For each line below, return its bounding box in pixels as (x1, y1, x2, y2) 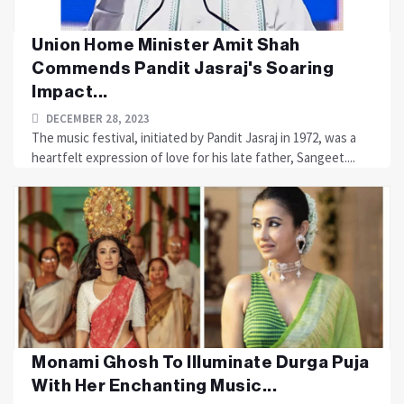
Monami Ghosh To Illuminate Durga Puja (32, 353, 370, 371)
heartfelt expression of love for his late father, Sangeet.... (32, 149, 355, 166)
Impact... (32, 83, 108, 100)
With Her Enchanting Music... (32, 377, 277, 394)
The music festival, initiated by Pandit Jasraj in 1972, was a (32, 129, 356, 146)
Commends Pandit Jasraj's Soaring (32, 60, 334, 77)
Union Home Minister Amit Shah (32, 36, 300, 53)
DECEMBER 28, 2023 (43, 111, 150, 126)
